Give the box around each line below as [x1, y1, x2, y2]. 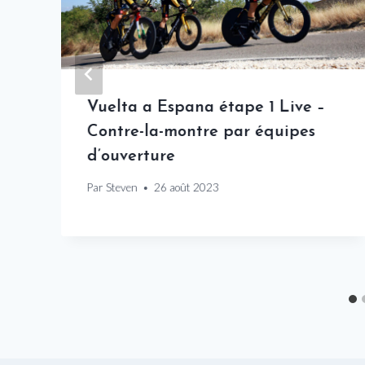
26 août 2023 [154, 181, 220, 195]
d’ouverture [87, 147, 175, 165]
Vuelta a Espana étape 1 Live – [87, 99, 325, 116]
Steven [106, 181, 139, 195]
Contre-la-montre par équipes [87, 123, 315, 140]
